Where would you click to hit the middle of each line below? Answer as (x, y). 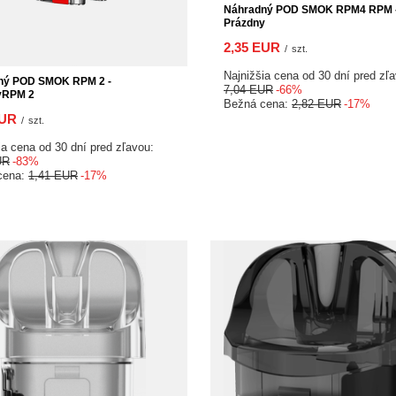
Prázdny (244, 23)
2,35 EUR (252, 47)
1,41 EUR (53, 175)
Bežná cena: (258, 104)
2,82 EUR (316, 104)
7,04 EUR (248, 90)
